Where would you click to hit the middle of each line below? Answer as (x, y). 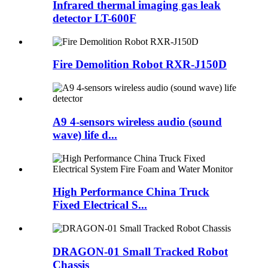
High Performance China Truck (131, 192)
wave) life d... (85, 135)
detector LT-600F (95, 18)
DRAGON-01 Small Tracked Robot (140, 251)
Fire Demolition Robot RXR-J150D (140, 65)
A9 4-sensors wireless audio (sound (137, 121)
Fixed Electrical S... (100, 205)
